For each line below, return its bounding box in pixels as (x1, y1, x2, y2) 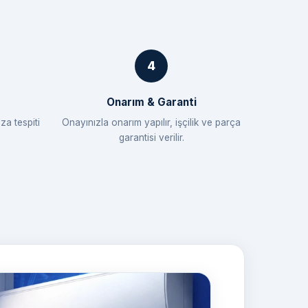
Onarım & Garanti (106, 95, 197, 109)
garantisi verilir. (118, 131, 184, 143)
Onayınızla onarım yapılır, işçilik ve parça (62, 116, 241, 128)
